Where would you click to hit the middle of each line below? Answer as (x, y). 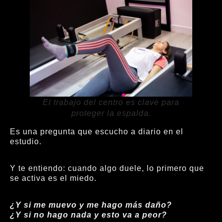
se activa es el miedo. (53, 178)
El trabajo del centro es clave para (111, 102)
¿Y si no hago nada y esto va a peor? (88, 215)
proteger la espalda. (111, 113)
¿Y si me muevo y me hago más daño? (91, 205)
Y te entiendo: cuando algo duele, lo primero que (107, 168)
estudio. (26, 141)
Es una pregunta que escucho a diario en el (97, 131)
